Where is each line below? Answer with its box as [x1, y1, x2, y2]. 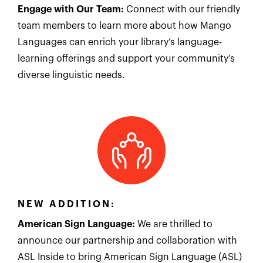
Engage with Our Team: [18, 4, 124, 14]
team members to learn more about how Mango [18, 21, 231, 31]
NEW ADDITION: [18, 199, 116, 209]
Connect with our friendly [124, 4, 240, 14]
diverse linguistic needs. [18, 70, 125, 80]
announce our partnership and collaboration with [18, 235, 237, 245]
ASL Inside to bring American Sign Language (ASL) [18, 252, 242, 262]
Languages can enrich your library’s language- [18, 37, 222, 47]
